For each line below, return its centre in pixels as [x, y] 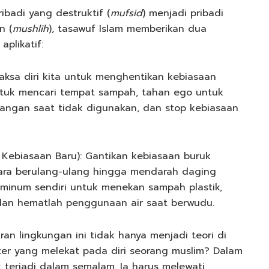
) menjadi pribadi [183, 14]
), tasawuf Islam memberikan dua [128, 29]
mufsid [126, 14]
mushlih [31, 29]
